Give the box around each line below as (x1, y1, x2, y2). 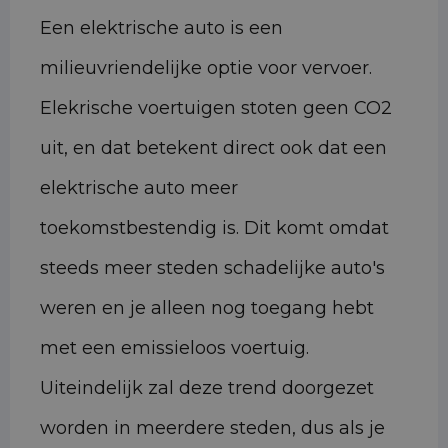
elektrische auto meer (40, 177, 238, 200)
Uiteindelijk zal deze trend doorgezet (40, 377, 374, 400)
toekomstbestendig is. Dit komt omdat (40, 217, 389, 240)
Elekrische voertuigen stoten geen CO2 (40, 97, 392, 120)
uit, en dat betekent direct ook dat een (40, 137, 387, 160)
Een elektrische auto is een (40, 17, 283, 40)
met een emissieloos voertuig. (40, 337, 309, 360)
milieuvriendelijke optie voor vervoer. (40, 57, 372, 80)
